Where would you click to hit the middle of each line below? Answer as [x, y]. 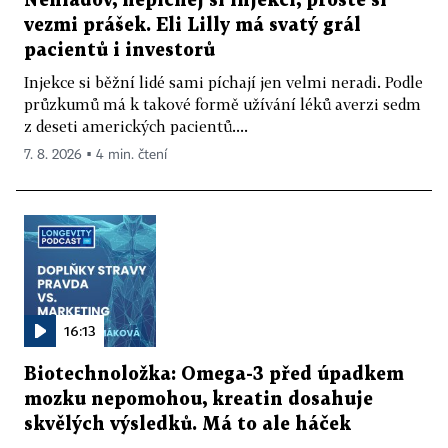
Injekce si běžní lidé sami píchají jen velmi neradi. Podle [223, 81]
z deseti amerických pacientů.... [136, 125]
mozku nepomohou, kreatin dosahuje [198, 399]
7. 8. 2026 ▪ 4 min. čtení [95, 154]
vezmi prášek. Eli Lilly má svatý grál [192, 25]
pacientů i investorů [119, 50]
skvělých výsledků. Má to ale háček [187, 424]
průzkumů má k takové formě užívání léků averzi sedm [222, 103]
